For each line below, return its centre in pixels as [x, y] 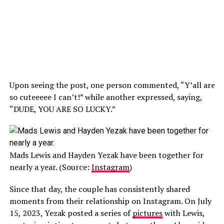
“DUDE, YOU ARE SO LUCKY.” [62, 109]
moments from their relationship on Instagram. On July [110, 201]
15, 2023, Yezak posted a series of [71, 213]
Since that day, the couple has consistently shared [99, 189]
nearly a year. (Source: [50, 167]
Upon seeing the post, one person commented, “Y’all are [112, 85]
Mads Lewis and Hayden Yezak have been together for [106, 155]
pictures [147, 213]
